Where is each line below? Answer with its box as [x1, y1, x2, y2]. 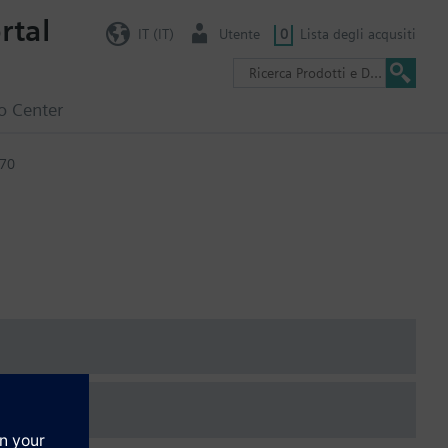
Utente [219, 25, 260, 42]
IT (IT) [137, 25, 174, 42]
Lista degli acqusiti [300, 25, 416, 42]
